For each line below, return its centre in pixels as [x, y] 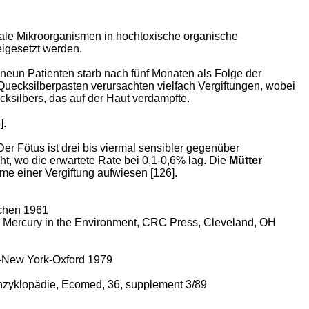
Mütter [246, 160]
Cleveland [229, 222]
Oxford [69, 260]
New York [25, 260]
